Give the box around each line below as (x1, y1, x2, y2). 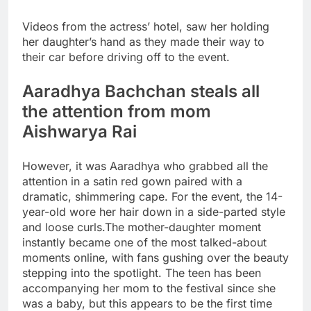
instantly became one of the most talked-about (22, 235, 267, 250)
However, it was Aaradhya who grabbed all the (22, 159, 268, 174)
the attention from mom (22, 101, 211, 122)
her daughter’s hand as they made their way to (22, 35, 264, 49)
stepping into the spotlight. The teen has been (22, 266, 261, 280)
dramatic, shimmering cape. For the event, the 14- (22, 190, 283, 204)
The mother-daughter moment (105, 220, 261, 235)
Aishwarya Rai (22, 121, 137, 142)
